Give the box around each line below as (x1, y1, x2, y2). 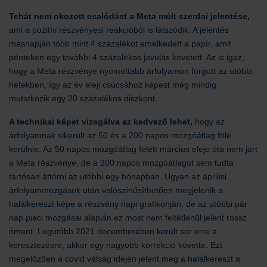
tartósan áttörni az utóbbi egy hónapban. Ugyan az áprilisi (9, 171, 226, 181)
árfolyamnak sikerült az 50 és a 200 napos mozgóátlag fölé (9, 130, 231, 140)
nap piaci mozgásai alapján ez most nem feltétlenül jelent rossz (9, 212, 247, 222)
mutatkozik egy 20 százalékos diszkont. (9, 93, 160, 103)
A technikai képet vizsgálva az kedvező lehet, (9, 116, 193, 126)
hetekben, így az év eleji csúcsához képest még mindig (9, 79, 216, 89)
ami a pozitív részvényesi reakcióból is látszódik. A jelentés (9, 24, 229, 35)
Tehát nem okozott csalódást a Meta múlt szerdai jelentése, (9, 11, 250, 21)
